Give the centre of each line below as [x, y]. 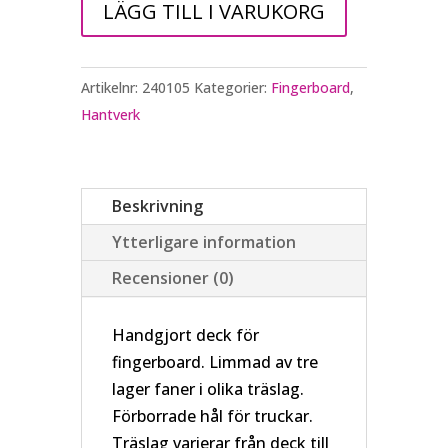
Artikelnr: [111, 87]
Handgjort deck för [185, 334]
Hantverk [110, 114]
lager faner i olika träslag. [207, 388]
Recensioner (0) [172, 277]
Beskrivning [157, 205]
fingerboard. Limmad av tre [214, 361]
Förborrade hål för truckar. [212, 415]
